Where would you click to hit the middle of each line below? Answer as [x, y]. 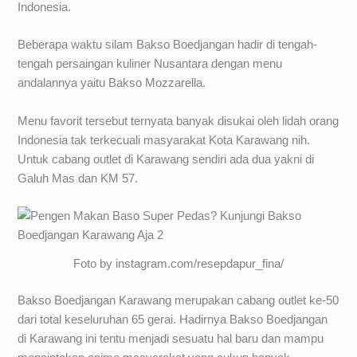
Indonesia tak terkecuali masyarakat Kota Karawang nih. [164, 140]
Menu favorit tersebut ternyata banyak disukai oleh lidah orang [178, 121]
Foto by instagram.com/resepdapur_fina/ [178, 263]
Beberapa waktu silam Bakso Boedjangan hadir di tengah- [168, 45]
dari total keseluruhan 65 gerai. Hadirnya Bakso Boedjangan [173, 319]
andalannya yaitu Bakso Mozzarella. [112, 83]
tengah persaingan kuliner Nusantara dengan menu [150, 64]
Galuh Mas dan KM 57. [78, 178]
